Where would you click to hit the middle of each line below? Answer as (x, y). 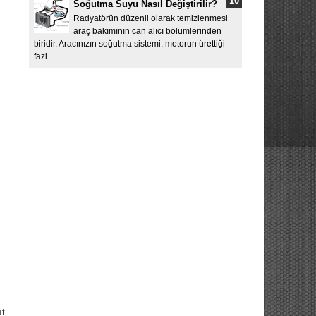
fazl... (43, 57)
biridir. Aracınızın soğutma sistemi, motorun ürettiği (129, 44)
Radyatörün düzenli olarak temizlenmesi (151, 19)
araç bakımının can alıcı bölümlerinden (147, 31)
